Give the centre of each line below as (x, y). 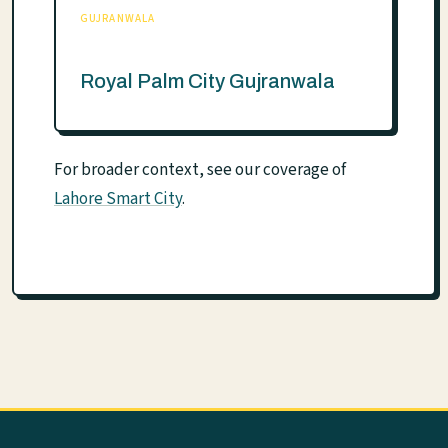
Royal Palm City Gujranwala (207, 80)
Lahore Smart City (118, 198)
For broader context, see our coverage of (200, 169)
